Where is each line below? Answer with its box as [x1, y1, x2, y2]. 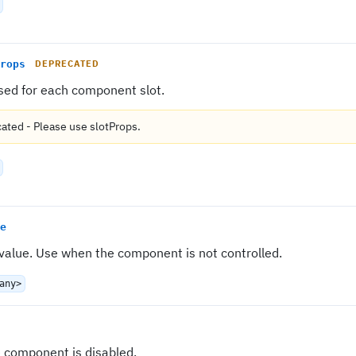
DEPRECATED [35, 58, 99, 69]
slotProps [90, 119, 137, 133]
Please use [33, 119, 90, 133]
